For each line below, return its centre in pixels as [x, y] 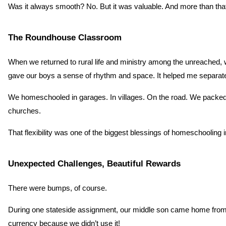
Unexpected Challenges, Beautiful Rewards [94, 163]
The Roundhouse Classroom [65, 37]
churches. [24, 111]
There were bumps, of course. [58, 188]
